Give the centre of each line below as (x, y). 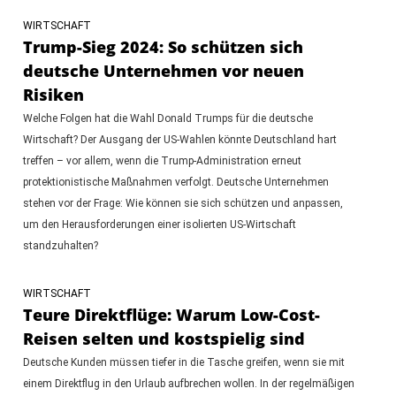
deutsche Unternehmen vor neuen (163, 70)
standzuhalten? (60, 245)
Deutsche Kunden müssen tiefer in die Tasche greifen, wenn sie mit (183, 362)
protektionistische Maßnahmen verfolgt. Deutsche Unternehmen (175, 182)
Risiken (53, 94)
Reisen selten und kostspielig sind (164, 338)
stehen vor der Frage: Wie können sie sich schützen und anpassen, (183, 203)
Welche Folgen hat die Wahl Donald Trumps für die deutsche (168, 118)
